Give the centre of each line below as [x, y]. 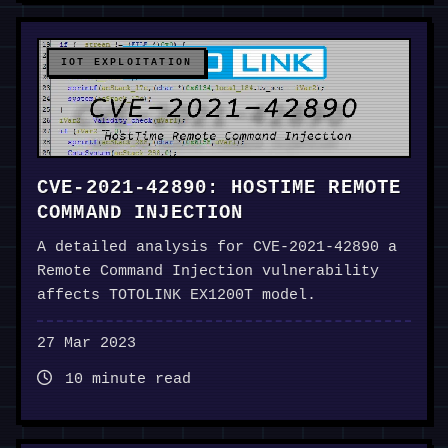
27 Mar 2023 [86, 344]
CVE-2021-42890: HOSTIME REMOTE [219, 188]
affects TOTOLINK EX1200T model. [176, 296]
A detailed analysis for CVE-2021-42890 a [217, 248]
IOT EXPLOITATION [127, 63]
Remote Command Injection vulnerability [208, 272]
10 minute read [123, 380]
